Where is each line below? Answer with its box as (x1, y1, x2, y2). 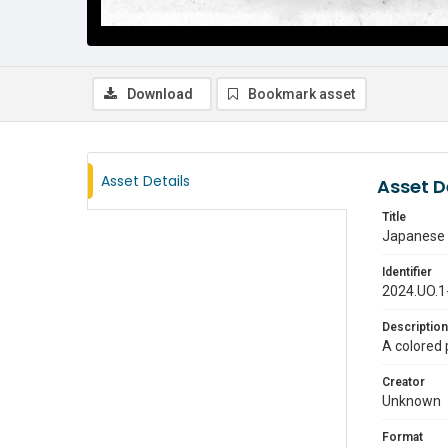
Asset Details (101, 171, 190, 191)
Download (127, 86, 193, 102)
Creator (382, 375, 425, 389)
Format (382, 430, 423, 444)
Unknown (382, 393, 441, 409)
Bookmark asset (248, 86, 355, 102)
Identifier (382, 265, 432, 279)
